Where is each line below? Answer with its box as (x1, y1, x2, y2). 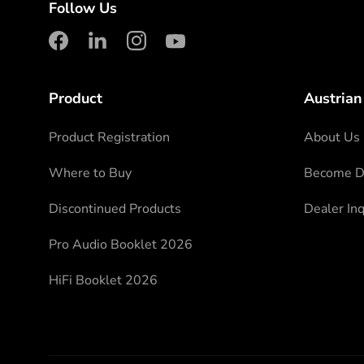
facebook (57, 44, 136, 71)
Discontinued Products (49, 199, 181, 218)
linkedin (96, 44, 167, 71)
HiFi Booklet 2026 (49, 271, 158, 289)
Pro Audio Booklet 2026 (49, 235, 193, 253)
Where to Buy (49, 163, 132, 182)
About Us (304, 128, 360, 146)
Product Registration (49, 128, 170, 146)
